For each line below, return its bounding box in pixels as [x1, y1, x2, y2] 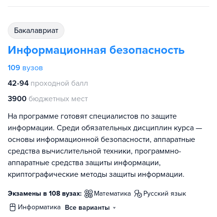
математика [99, 189, 131, 198]
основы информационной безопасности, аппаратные [8, 135, 195, 145]
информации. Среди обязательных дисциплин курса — [8, 123, 202, 133]
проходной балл [31, 78, 88, 89]
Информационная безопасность [8, 43, 185, 58]
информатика [23, 203, 61, 212]
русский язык [147, 189, 186, 198]
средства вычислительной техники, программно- [8, 146, 181, 156]
